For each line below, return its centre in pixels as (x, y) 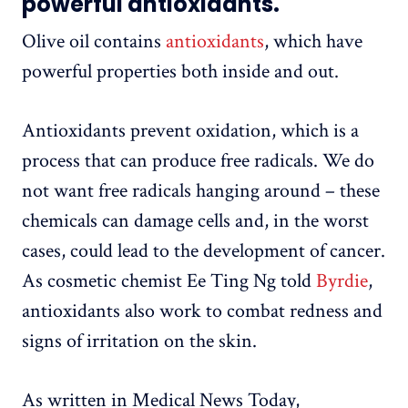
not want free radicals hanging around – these (201, 191)
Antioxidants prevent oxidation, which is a (190, 131)
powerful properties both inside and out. (180, 72)
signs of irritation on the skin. (139, 342)
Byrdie (342, 281)
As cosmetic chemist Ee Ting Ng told (169, 281)
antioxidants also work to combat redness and (202, 311)
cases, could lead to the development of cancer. (204, 251)
